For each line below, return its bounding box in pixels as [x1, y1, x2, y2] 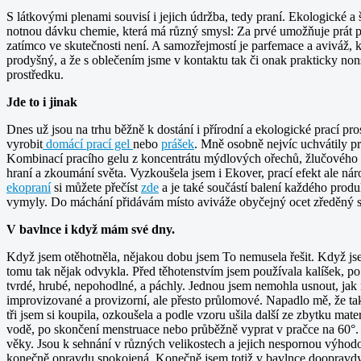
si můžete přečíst [51, 180, 141, 194]
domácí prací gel [43, 136, 133, 151]
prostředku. [6, 67, 64, 81]
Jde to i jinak [6, 94, 77, 109]
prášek [161, 136, 194, 151]
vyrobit [6, 136, 43, 151]
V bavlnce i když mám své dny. [6, 222, 175, 236]
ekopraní [6, 180, 51, 194]
